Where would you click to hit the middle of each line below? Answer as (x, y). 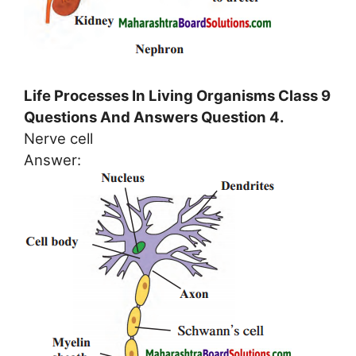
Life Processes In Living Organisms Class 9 (177, 96)
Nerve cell (58, 139)
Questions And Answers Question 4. (154, 117)
